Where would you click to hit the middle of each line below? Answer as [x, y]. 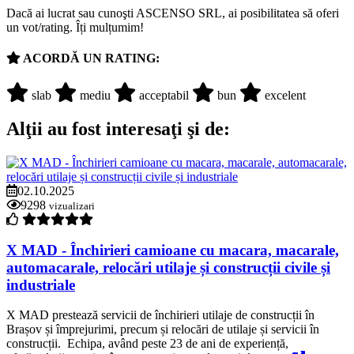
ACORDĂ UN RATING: [90, 58]
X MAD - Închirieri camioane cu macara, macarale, [173, 250]
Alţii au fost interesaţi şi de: [118, 129]
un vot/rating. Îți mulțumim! [75, 27]
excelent [285, 96]
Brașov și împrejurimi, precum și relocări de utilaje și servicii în [163, 330]
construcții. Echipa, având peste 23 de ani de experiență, [147, 344]
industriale [41, 284]
